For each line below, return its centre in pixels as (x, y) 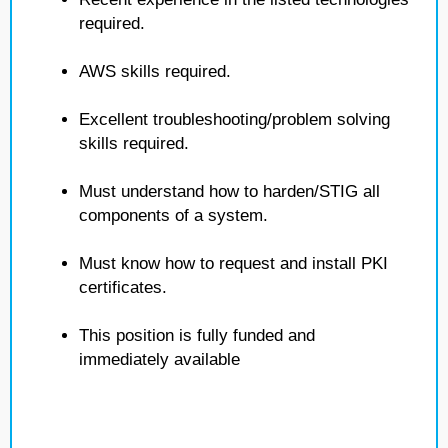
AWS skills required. (155, 71)
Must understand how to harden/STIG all (229, 191)
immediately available (159, 359)
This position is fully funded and (197, 335)
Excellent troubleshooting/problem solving (234, 119)
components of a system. (173, 215)
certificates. (123, 287)
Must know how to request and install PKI (233, 263)
